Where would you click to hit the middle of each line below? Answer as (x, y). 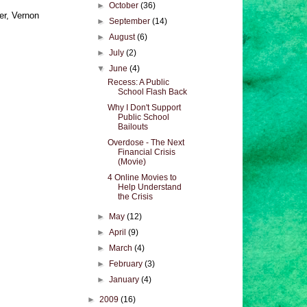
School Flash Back (152, 92)
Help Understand (149, 187)
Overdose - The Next (146, 143)
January (125, 280)
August (123, 37)
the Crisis (135, 197)
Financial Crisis (146, 152)
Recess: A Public (138, 82)
